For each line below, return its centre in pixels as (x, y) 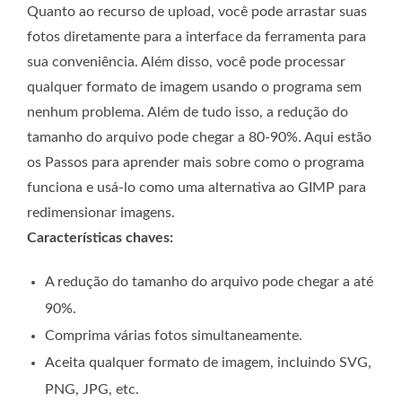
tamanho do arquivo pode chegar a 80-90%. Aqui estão (199, 137)
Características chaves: (100, 237)
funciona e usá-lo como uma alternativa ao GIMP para (197, 187)
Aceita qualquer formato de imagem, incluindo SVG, (208, 362)
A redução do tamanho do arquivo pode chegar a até (209, 281)
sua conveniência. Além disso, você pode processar (186, 61)
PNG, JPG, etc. (92, 389)
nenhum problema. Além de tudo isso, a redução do (188, 112)
